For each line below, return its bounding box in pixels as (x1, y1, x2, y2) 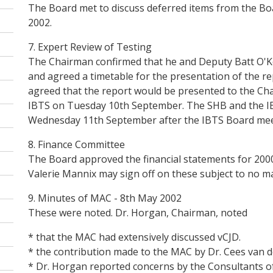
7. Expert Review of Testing (28, 40, 152, 54)
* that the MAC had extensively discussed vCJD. (28, 230, 241, 244)
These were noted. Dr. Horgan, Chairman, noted (28, 205, 247, 219)
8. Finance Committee (28, 137, 125, 151)
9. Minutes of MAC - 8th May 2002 (28, 191, 182, 205)
